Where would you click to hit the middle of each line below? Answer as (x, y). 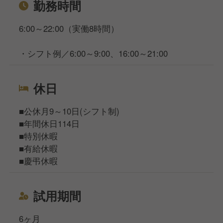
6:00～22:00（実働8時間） (69, 29)
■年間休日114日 (50, 124)
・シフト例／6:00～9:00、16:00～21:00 (94, 54)
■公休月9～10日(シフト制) (69, 111)
